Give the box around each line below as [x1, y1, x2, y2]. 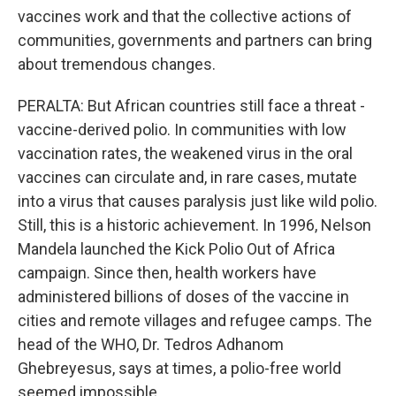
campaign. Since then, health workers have [18, 263, 316, 282]
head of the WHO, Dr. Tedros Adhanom [18, 335, 284, 354]
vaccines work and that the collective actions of [18, 7, 352, 26]
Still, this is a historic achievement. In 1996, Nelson [18, 216, 371, 234]
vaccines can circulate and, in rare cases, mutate [18, 168, 357, 187]
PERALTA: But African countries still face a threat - [18, 96, 365, 115]
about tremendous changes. [18, 55, 216, 73]
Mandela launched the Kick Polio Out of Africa [18, 240, 335, 258]
